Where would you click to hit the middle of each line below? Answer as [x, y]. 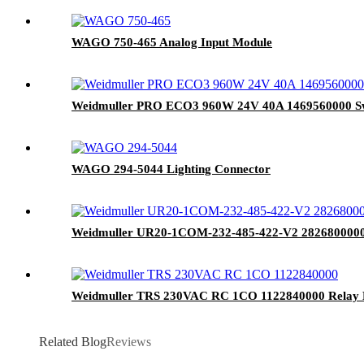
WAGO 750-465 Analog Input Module [172, 42]
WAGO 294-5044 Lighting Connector [171, 169]
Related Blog [73, 341]
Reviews [129, 341]
